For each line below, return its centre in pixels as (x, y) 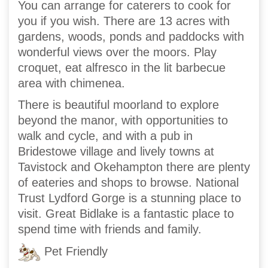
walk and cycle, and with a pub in (105, 136)
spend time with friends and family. (110, 229)
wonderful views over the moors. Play (117, 52)
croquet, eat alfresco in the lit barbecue (122, 68)
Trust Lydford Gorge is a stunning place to (130, 198)
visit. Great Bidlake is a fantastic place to (126, 214)
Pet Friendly (74, 251)
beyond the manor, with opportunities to (123, 121)
